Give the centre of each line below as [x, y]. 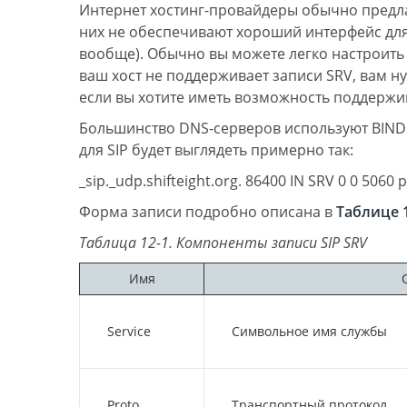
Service [129, 331]
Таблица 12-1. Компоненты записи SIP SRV [223, 243]
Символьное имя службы [309, 331]
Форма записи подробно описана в [208, 212]
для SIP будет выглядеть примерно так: [216, 150]
